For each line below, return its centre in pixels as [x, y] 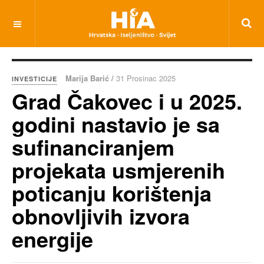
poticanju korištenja [112, 193]
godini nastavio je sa [116, 124]
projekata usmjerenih [118, 170]
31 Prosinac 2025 [146, 78]
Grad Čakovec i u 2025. [127, 101]
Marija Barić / [91, 78]
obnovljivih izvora [101, 216]
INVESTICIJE [34, 79]
